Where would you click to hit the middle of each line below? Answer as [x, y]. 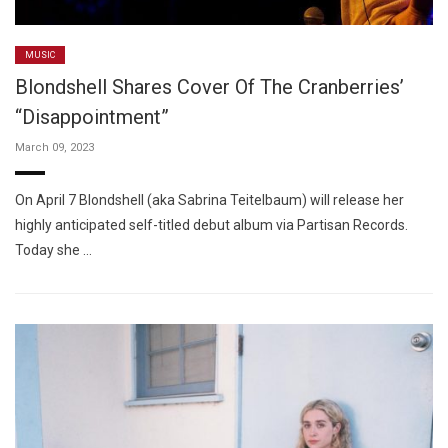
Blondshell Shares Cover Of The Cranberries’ [209, 87]
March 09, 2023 [54, 148]
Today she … [53, 250]
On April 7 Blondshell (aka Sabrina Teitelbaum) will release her [209, 200]
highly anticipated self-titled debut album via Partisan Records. [211, 225]
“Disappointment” [92, 117]
